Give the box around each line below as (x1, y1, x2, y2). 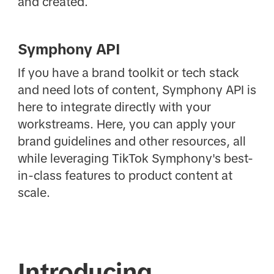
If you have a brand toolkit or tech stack (17, 66, 239, 80)
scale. (17, 186, 50, 200)
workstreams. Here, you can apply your (17, 117, 235, 131)
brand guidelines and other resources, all (17, 135, 246, 149)
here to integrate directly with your (17, 100, 211, 114)
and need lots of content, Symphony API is (17, 83, 256, 97)
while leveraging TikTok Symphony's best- (17, 152, 253, 166)
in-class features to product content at (17, 169, 232, 183)
